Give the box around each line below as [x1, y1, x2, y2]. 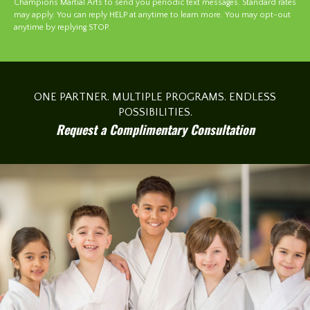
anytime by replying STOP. [14, 23, 110, 32]
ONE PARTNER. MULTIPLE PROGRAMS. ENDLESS [34, 91, 276, 103]
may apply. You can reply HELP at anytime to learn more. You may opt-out [14, 10, 291, 19]
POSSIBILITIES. [118, 106, 192, 118]
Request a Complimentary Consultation [55, 120, 255, 138]
